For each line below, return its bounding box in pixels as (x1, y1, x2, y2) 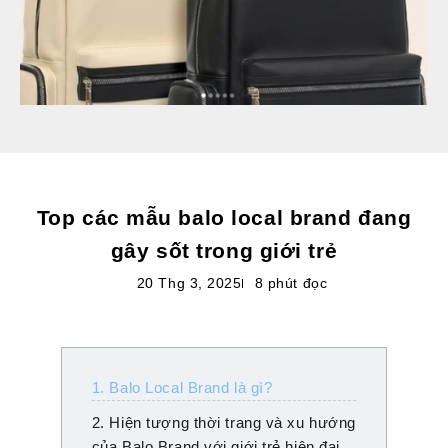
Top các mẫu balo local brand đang (36, 206, 412, 230)
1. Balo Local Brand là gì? (91, 379, 273, 397)
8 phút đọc (254, 275, 328, 292)
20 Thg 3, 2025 (136, 275, 242, 292)
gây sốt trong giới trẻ (110, 239, 338, 263)
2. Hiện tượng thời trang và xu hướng (91, 414, 356, 432)
